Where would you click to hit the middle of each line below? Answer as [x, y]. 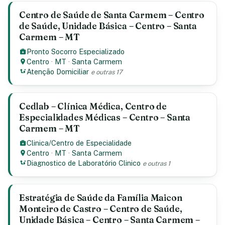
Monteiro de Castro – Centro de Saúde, [101, 209]
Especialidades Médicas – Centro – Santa [105, 117]
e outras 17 [107, 72]
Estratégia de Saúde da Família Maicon [101, 198]
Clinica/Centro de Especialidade [79, 143]
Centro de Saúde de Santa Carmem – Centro [112, 15]
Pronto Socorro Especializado [76, 51]
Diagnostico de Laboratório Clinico [84, 163]
